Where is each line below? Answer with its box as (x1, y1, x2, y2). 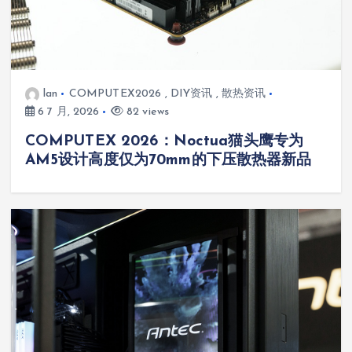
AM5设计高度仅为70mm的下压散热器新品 (24, 152, 312, 169)
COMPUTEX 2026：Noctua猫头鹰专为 (24, 134, 304, 150)
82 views (123, 106, 170, 119)
